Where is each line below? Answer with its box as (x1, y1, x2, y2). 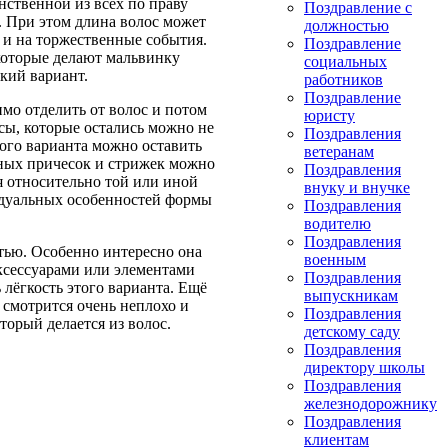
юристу (304, 107, 355, 124)
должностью (304, 17, 389, 34)
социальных (304, 53, 387, 70)
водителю (304, 215, 371, 232)
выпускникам (304, 287, 398, 304)
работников (304, 71, 383, 88)
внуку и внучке (304, 179, 410, 196)
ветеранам (304, 143, 374, 160)
